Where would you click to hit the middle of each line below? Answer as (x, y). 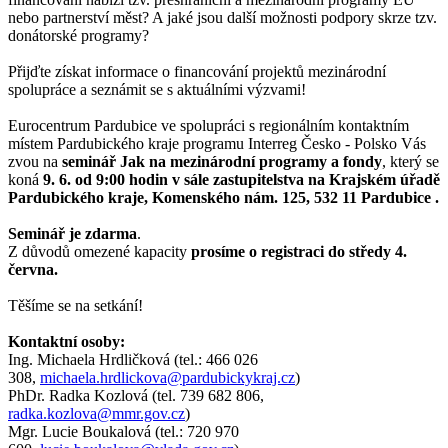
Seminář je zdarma (72, 233)
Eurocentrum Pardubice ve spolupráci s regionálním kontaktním (208, 125)
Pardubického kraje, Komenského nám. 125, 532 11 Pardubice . (223, 197)
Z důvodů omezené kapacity (99, 251)
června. (33, 269)
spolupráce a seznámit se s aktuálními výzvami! (157, 89)
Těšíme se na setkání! (75, 305)
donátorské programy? (78, 35)
